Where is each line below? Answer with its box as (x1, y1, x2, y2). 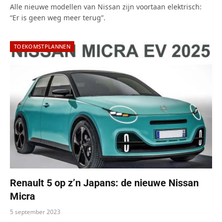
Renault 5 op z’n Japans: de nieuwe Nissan (10, 177, 199, 189)
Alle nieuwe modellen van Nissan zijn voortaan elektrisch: (10, 2, 202, 12)
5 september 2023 (10, 208, 60, 217)
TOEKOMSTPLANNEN (14, 43, 70, 51)
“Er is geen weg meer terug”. (10, 13, 106, 23)
